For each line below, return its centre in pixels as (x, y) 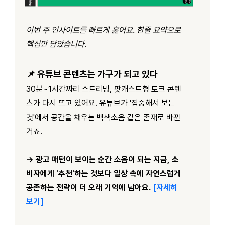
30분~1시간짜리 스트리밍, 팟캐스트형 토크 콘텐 (104, 89)
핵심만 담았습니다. (56, 44)
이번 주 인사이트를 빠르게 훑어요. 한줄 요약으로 (103, 30)
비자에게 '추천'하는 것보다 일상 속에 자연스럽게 (103, 173)
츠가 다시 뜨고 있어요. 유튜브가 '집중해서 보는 (101, 103)
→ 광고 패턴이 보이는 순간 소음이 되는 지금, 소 (102, 159)
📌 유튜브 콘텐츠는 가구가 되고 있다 (92, 74)
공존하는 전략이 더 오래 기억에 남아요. (88, 187)
